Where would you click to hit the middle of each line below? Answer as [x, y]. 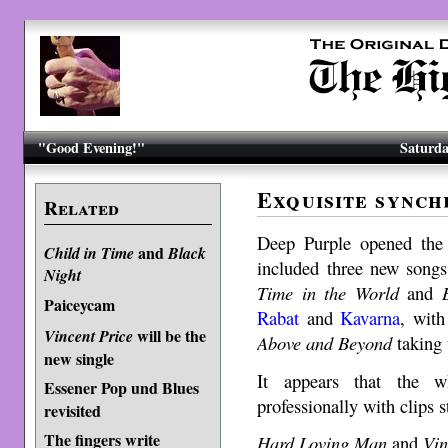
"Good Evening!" [92, 147]
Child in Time [88, 253]
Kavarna [370, 317]
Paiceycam [79, 304]
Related [81, 208]
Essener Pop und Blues [121, 387]
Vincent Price [88, 336]
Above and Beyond [325, 342]
